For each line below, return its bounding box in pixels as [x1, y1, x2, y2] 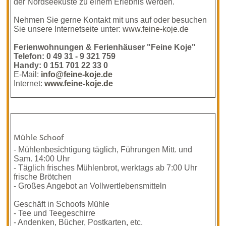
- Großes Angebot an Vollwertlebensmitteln [14, 182, 167, 190]
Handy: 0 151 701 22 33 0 [14, 61, 108, 70]
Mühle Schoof [14, 133, 64, 142]
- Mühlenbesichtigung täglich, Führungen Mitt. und [14, 145, 193, 154]
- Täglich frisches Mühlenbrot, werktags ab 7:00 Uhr [14, 163, 198, 172]
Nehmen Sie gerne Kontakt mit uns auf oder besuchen [14, 16, 207, 24]
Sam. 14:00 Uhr [14, 154, 70, 163]
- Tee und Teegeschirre [14, 209, 96, 217]
